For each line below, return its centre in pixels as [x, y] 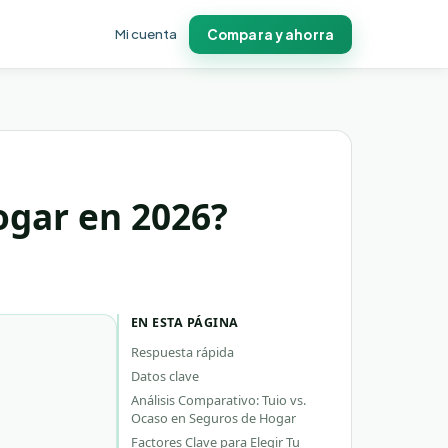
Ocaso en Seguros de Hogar [213, 418]
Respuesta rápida [182, 352]
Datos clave [165, 376]
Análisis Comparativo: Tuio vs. [218, 400]
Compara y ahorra [270, 34]
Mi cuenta [145, 33]
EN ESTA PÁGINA [185, 322]
